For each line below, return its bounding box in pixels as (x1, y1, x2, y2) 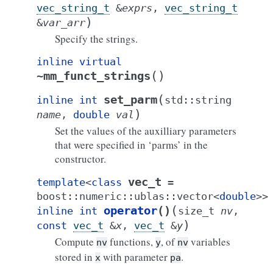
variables (188, 235, 230, 249)
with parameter (101, 250, 170, 264)
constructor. (55, 152, 106, 166)
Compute (55, 235, 96, 249)
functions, (107, 235, 155, 249)
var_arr (43, 16, 85, 29)
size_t (178, 205, 214, 217)
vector (177, 190, 213, 202)
